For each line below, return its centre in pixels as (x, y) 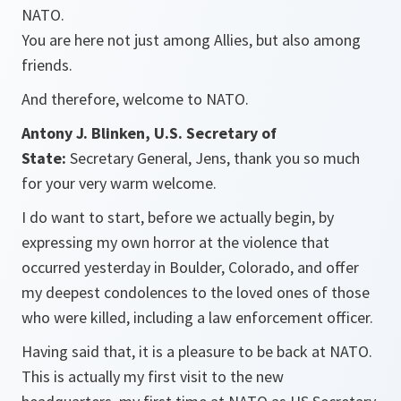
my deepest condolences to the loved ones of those (196, 293)
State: (46, 158)
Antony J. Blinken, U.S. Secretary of (149, 133)
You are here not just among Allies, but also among (191, 40)
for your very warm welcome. (119, 183)
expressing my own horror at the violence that (175, 243)
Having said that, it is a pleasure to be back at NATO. (197, 352)
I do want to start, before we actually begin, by (178, 218)
